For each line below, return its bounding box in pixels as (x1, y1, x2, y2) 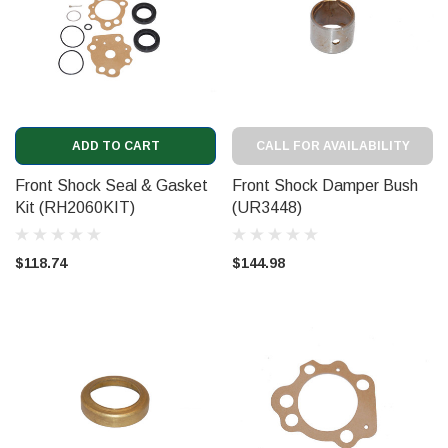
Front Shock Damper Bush (232, 176, 418, 194)
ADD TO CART (71, 138, 160, 153)
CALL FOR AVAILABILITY (255, 138, 410, 153)
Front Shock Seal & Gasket (15, 176, 208, 194)
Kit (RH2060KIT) (15, 198, 135, 216)
